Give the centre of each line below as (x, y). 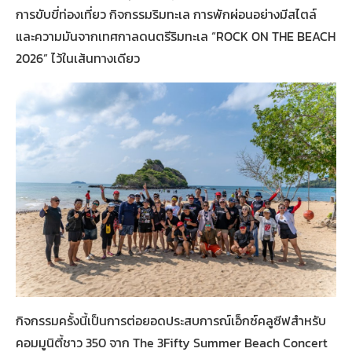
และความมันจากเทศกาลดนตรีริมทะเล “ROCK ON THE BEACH (176, 37)
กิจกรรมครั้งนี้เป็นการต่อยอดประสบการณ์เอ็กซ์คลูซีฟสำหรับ (171, 320)
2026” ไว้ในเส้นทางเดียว (78, 59)
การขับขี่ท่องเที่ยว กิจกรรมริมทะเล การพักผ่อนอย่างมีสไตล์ (166, 15)
